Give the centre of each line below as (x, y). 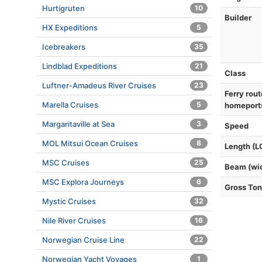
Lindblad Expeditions (80, 66)
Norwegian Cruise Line (83, 240)
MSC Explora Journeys (83, 182)
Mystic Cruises (69, 201)
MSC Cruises (66, 163)
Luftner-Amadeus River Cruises (99, 85)
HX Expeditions (70, 27)
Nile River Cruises (74, 220)
